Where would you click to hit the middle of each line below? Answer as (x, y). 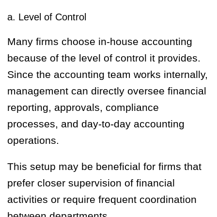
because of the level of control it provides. (104, 58)
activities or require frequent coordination (102, 200)
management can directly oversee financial (107, 91)
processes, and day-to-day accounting (96, 124)
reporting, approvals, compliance (83, 108)
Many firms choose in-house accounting (100, 42)
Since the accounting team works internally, (108, 75)
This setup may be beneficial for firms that (104, 167)
